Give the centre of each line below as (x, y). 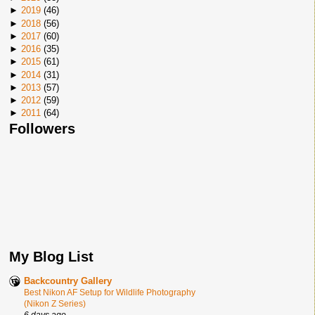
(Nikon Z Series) (55, 304)
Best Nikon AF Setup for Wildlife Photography (110, 292)
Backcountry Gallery (68, 281)
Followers (42, 128)
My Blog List (51, 257)
